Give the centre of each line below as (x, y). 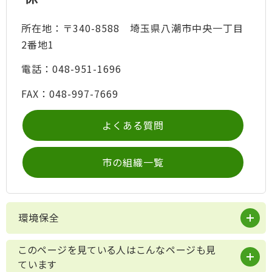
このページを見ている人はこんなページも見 (117, 250)
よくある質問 (133, 125)
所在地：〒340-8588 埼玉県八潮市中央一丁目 (132, 28)
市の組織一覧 (133, 162)
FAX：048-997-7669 (70, 93)
